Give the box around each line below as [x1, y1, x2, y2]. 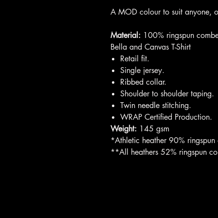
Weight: [110, 123, 139, 134]
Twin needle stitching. [120, 100, 191, 110]
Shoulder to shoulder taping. [120, 88, 214, 99]
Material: [110, 30, 143, 40]
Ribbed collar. [120, 76, 166, 87]
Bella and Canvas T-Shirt [110, 41, 191, 52]
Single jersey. [120, 65, 164, 75]
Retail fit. [120, 53, 149, 64]
